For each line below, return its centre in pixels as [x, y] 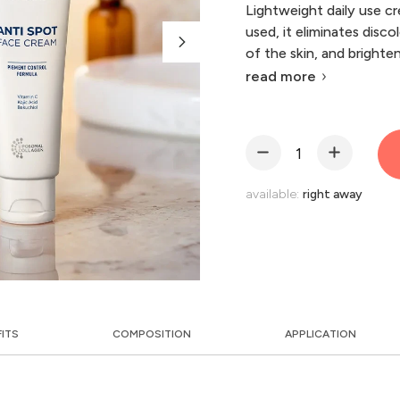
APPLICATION [320, 333]
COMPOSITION [151, 333]
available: [274, 194]
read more [280, 77]
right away [332, 194]
